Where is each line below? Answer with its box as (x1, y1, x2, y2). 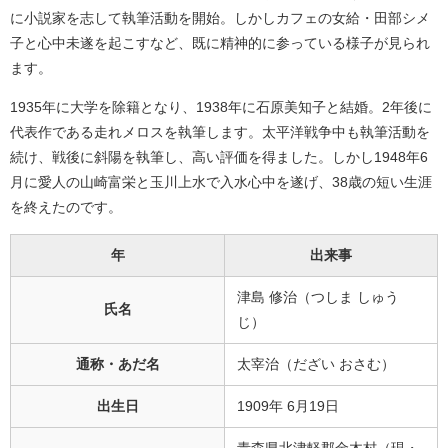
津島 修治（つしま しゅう (237, 289, 399, 304)
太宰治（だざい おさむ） (237, 356, 395, 371)
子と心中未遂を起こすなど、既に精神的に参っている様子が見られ (10, 35, 430, 50)
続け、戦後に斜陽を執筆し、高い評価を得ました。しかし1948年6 (10, 149, 428, 164)
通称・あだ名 (75, 356, 160, 371)
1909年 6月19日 (237, 398, 339, 413)
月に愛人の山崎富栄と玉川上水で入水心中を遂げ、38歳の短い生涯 (10, 174, 432, 189)
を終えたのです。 (10, 199, 122, 214)
